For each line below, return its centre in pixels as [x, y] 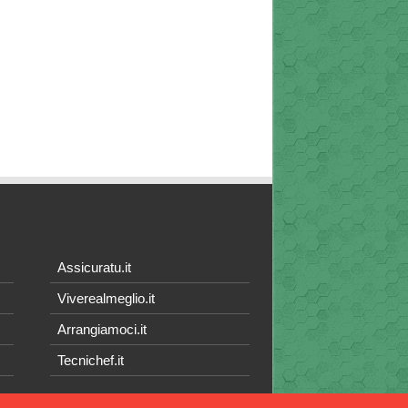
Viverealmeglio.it [107, 299]
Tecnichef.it [91, 361]
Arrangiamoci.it [102, 330]
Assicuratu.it [95, 268]
